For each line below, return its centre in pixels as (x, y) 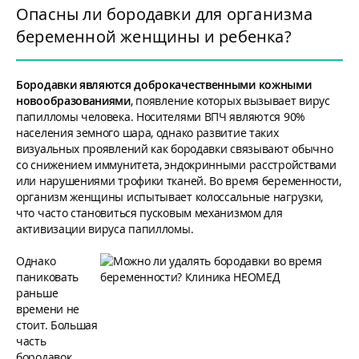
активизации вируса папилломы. (105, 229)
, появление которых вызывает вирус (230, 101)
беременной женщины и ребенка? (154, 36)
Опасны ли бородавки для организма (165, 14)
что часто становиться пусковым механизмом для (149, 213)
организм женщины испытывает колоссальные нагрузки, (170, 197)
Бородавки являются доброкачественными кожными (164, 85)
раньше (37, 293)
